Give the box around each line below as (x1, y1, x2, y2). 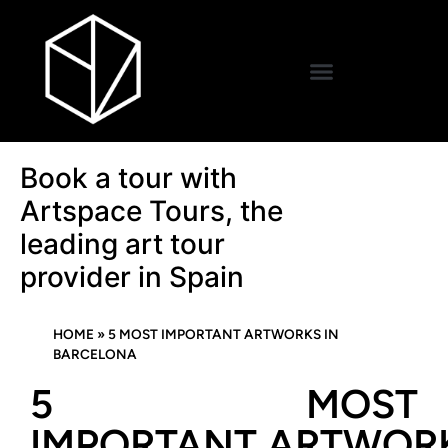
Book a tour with (20, 161, 237, 195)
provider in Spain (20, 260, 244, 294)
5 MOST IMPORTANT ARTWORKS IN (107, 326, 339, 342)
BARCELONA (52, 346, 137, 362)
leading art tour (20, 227, 225, 261)
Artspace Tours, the (20, 194, 283, 228)
